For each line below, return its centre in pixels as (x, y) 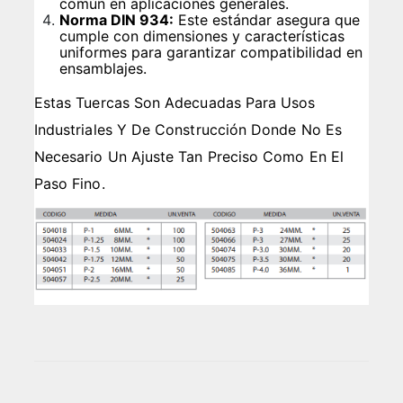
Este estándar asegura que (267, 19)
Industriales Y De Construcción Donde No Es (188, 129)
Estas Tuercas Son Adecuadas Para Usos (175, 102)
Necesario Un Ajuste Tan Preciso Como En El (188, 156)
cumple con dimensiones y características (202, 36)
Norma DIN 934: (117, 19)
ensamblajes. (103, 68)
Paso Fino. (69, 183)
